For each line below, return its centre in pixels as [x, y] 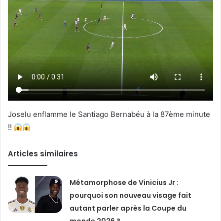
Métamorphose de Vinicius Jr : [124, 183]
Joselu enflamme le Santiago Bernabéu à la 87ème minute [109, 114]
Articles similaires [43, 154]
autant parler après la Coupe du [128, 208]
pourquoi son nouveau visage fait [131, 196]
